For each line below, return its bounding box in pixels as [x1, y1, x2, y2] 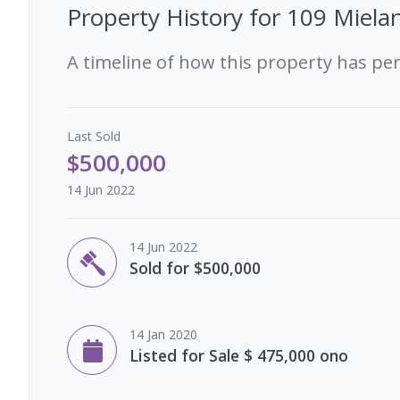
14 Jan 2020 [129, 325, 197, 343]
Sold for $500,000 [129, 256, 261, 279]
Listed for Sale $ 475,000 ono [129, 344, 348, 366]
